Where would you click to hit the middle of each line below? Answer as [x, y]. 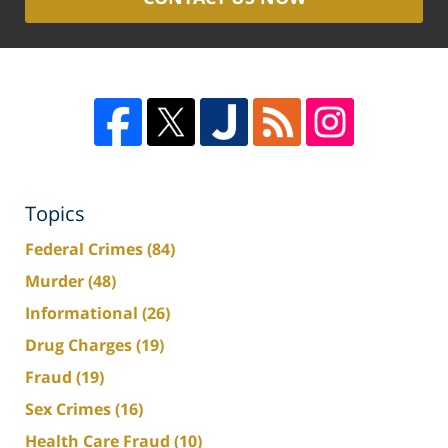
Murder [56, 280]
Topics [55, 213]
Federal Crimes [86, 248]
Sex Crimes [70, 408]
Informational [83, 312]
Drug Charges [80, 344]
